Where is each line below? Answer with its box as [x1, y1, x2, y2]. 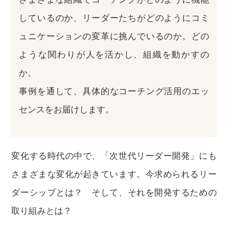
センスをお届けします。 [19, 105, 115, 115]
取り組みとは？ [11, 206, 72, 216]
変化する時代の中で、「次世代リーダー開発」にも [11, 151, 217, 161]
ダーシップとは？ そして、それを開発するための [11, 188, 217, 197]
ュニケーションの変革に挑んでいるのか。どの [19, 32, 209, 41]
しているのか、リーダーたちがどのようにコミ [19, 13, 209, 23]
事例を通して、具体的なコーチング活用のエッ [19, 87, 209, 96]
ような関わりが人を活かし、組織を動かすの [19, 50, 209, 60]
